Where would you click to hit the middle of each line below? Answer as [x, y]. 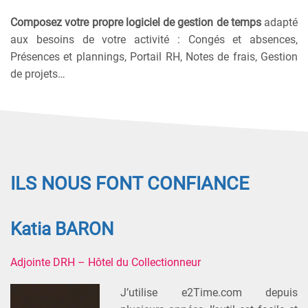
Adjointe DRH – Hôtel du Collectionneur [106, 262]
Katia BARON [62, 229]
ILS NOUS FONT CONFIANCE [130, 183]
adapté [279, 22]
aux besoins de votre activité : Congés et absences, [154, 39]
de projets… [38, 74]
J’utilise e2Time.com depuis [209, 292]
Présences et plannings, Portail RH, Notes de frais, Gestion [154, 56]
